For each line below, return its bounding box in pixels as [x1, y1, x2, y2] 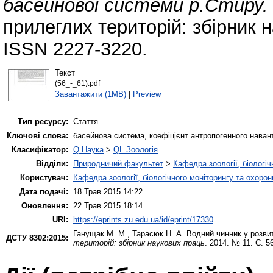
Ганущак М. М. [73, 229, 127, 239]
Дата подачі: [19, 187, 68, 197]
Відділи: [36, 159, 68, 169]
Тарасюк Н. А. [132, 229, 184, 239]
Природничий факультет [73, 159, 163, 169]
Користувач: [20, 173, 68, 183]
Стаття [73, 117, 98, 127]
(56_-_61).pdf [54, 79, 100, 87]
